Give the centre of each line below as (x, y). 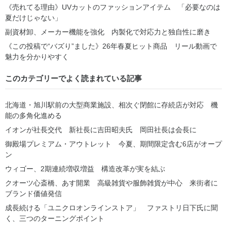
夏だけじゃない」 (33, 17)
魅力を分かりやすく (37, 56)
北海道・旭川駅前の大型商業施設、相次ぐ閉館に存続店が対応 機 (111, 105)
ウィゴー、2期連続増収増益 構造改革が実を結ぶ (85, 168)
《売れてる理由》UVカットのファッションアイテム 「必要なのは (113, 7)
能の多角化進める (33, 115)
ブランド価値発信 (33, 193)
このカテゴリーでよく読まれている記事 (73, 78)
